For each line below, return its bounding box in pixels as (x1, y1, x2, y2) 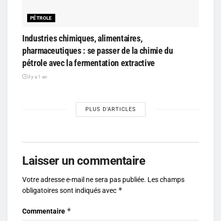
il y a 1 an (27, 74, 47, 79)
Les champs (147, 175, 184, 184)
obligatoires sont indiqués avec (22, 186, 118, 194)
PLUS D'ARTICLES (85, 106, 136, 112)
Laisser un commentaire (22, 153, 146, 168)
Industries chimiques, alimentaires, (22, 33, 143, 43)
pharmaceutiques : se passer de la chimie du (22, 45, 173, 56)
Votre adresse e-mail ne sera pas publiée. (22, 175, 146, 184)
